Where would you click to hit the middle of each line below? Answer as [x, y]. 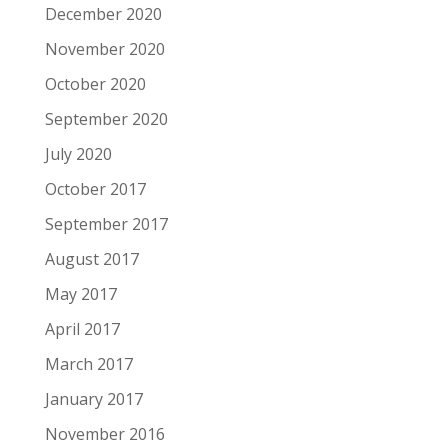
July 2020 [78, 154]
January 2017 [93, 399]
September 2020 [106, 119]
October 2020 [95, 84]
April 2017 [82, 329]
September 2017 [106, 224]
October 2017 [95, 189]
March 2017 [88, 364]
